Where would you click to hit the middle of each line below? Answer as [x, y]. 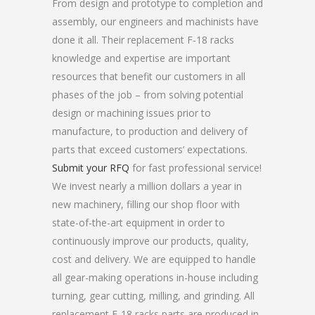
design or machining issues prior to [131, 113]
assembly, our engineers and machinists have [155, 21]
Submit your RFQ [91, 168]
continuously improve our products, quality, [150, 241]
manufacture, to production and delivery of [150, 131]
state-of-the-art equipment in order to [139, 223]
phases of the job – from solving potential [148, 95]
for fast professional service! [195, 168]
